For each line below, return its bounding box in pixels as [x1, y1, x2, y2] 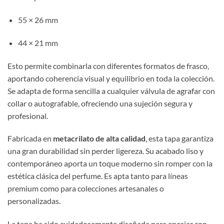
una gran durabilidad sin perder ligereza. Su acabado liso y [7, 146, 203, 156]
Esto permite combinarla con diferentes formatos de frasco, [7, 60, 209, 70]
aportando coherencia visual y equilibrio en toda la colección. [7, 73, 216, 83]
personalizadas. [7, 196, 60, 206]
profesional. [7, 110, 48, 120]
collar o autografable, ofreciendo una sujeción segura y [7, 98, 192, 108]
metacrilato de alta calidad [53, 133, 145, 143]
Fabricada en [7, 133, 53, 143]
